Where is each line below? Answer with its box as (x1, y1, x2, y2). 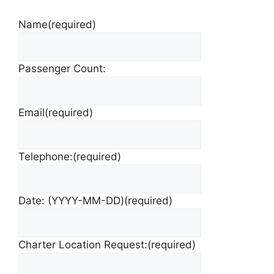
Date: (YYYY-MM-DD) (18, 194, 124, 207)
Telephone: (18, 150, 73, 163)
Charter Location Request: (18, 238, 147, 251)
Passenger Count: (18, 62, 106, 75)
